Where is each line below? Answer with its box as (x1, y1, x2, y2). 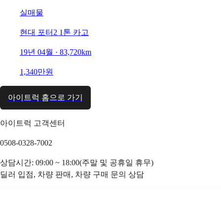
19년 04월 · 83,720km (20, 47, 91, 56)
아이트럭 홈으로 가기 (8, 93, 83, 102)
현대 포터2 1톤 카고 (20, 28, 89, 37)
